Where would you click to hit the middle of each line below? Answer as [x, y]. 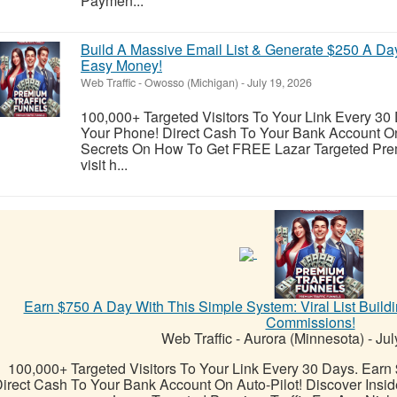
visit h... [104, 164]
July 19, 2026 [278, 82]
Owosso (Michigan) [191, 82]
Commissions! [310, 322]
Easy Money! [121, 65]
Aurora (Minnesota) [304, 338]
